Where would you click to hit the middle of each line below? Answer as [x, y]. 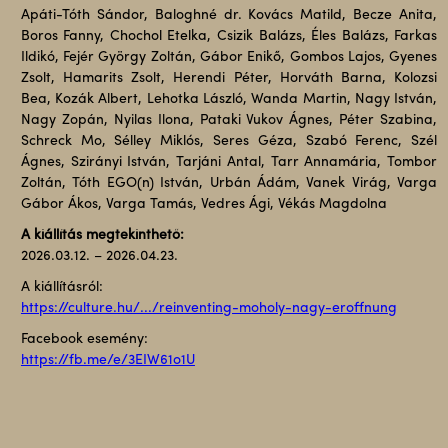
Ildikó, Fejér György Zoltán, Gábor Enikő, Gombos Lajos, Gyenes [229, 57]
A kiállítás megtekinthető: [102, 235]
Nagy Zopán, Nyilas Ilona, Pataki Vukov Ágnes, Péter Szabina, [229, 120]
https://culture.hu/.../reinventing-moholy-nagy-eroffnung [208, 308]
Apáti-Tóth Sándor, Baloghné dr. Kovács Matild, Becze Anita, [229, 15]
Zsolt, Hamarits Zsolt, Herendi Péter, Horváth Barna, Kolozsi [229, 78]
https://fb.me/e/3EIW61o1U [107, 360]
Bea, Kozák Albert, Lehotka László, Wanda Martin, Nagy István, [229, 99]
